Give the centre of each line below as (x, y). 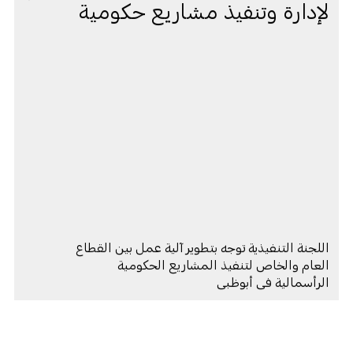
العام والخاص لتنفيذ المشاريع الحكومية (224, 264)
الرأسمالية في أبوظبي (273, 281)
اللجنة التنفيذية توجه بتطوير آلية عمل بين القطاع (203, 247)
